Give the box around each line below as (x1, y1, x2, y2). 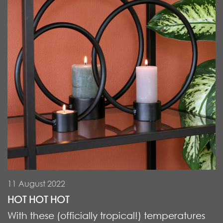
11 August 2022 (7, 178, 65, 189)
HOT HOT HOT (7, 193, 69, 205)
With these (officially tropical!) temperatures (7, 209, 205, 221)
